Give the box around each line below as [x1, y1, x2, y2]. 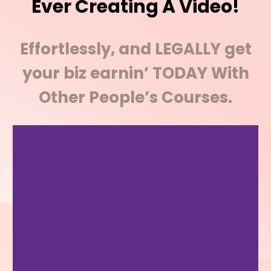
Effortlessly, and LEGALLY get [19, 38, 252, 60]
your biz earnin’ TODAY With [22, 62, 249, 84]
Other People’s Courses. [39, 87, 232, 108]
